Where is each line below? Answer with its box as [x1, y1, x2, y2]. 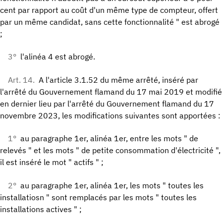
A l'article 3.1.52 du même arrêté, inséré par [39, 74, 198, 85]
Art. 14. [8, 74, 35, 85]
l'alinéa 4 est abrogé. [20, 52, 95, 62]
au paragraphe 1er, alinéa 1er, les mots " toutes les [20, 180, 204, 190]
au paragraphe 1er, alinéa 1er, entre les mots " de [20, 133, 198, 144]
